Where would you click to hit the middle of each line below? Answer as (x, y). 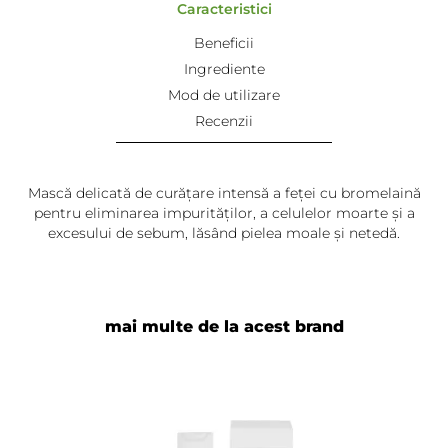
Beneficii (224, 43)
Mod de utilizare (224, 95)
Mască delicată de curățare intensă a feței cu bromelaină (224, 193)
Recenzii (224, 121)
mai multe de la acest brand (224, 326)
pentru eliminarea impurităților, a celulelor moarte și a (224, 213)
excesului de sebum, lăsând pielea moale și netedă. (224, 233)
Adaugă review (224, 437)
